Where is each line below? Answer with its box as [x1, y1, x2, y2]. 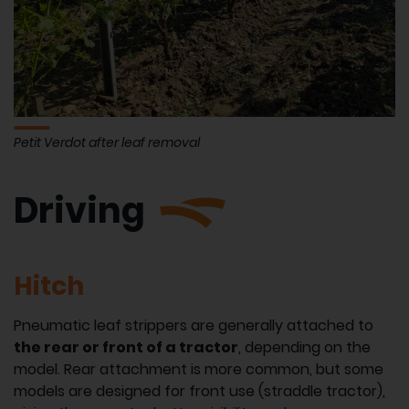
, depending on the [238, 336, 371, 358]
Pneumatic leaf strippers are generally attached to [14, 314, 373, 336]
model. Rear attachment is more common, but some [14, 358, 383, 380]
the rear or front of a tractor [14, 336, 238, 358]
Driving [14, 185, 145, 235]
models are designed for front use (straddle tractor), [14, 380, 385, 402]
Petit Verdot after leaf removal [14, 132, 200, 152]
